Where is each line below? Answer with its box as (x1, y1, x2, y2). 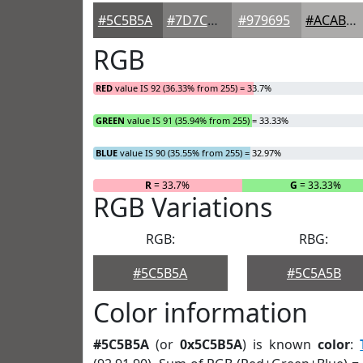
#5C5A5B (286, 264, 341, 282)
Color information (93, 295, 308, 330)
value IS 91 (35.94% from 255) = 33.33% (125, 114, 288, 126)
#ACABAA (346, 11, 357, 29)
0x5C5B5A (180, 335, 243, 353)
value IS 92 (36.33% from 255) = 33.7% (113, 82, 271, 94)
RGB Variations (93, 190, 272, 224)
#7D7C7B (207, 11, 218, 29)
